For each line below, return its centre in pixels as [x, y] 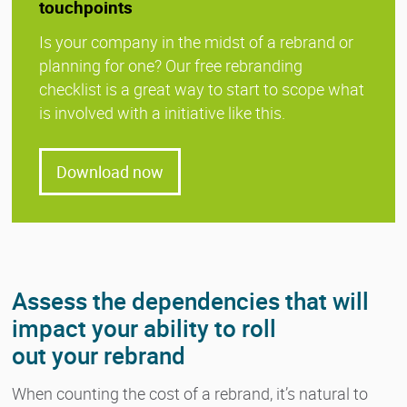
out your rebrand [99, 355]
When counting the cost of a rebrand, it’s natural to [190, 393]
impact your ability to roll [144, 328]
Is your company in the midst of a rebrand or [196, 41]
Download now [110, 171]
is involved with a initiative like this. [162, 112]
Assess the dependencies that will [190, 301]
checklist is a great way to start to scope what [202, 89]
